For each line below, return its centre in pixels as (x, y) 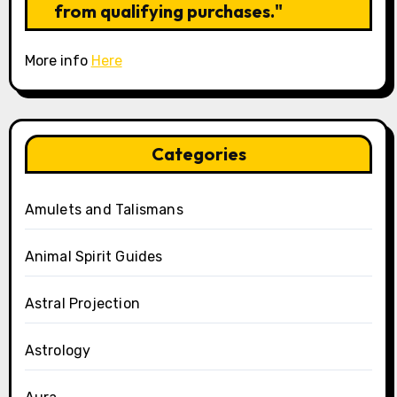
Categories (198, 153)
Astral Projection (82, 303)
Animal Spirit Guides (93, 256)
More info (58, 61)
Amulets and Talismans (104, 209)
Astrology (58, 350)
